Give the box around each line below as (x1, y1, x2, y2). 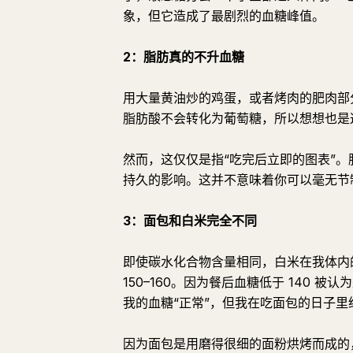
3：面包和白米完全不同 (123, 213, 257, 229)
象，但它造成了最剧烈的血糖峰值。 (123, 8, 325, 24)
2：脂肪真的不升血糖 (123, 49, 244, 65)
